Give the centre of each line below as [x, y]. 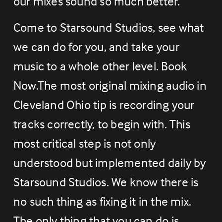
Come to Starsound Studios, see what [109, 27]
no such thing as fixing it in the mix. [102, 201]
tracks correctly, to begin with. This [102, 124]
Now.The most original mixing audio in [110, 85]
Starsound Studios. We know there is [106, 182]
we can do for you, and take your [96, 46]
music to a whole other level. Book [100, 66]
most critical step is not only [84, 143]
